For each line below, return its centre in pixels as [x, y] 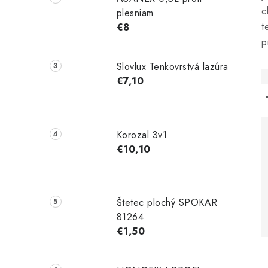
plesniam [135, 13]
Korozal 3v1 [142, 135]
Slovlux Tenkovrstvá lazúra [172, 66]
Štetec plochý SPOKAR [167, 203]
